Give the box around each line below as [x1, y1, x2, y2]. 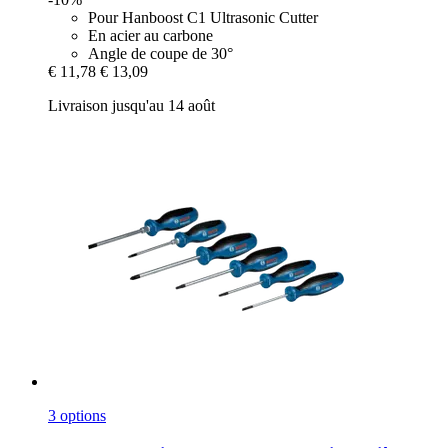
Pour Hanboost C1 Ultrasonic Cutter [88, 9, 318, 27]
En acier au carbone [88, 27, 213, 45]
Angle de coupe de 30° [88, 45, 233, 63]
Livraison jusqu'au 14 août [48, 97, 215, 115]
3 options [48, 407, 106, 425]
